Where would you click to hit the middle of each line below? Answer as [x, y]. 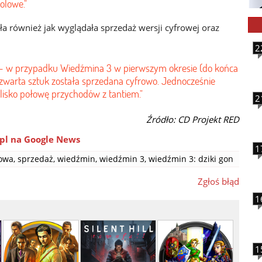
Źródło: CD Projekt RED [193, 119]
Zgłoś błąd [218, 181]
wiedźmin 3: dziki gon [191, 159]
